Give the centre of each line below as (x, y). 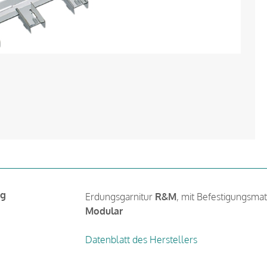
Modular (104, 211)
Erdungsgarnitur (120, 196)
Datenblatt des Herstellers (141, 239)
